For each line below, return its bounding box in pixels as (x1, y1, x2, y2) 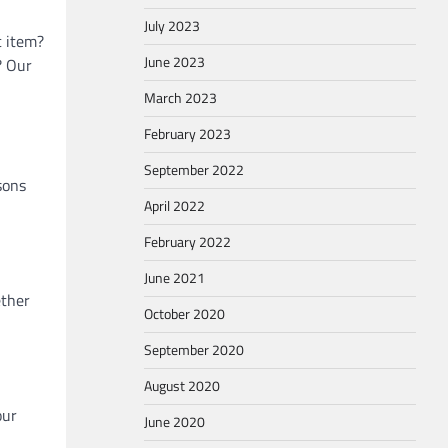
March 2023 (144, 87, 217, 109)
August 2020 (144, 375, 220, 397)
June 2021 (144, 267, 205, 289)
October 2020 (144, 303, 225, 325)
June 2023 (144, 51, 205, 73)
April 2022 (144, 195, 205, 217)
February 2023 (144, 123, 231, 145)
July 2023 (144, 15, 200, 37)
